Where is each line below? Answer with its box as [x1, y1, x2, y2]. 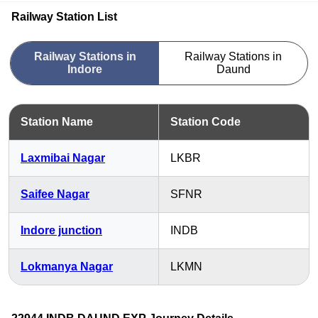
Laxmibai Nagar [21, 152, 105, 164]
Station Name [21, 116, 93, 128]
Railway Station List [11, 11, 117, 23]
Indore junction [21, 224, 102, 236]
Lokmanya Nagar [21, 261, 113, 273]
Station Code [170, 116, 241, 128]
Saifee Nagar [21, 188, 89, 200]
